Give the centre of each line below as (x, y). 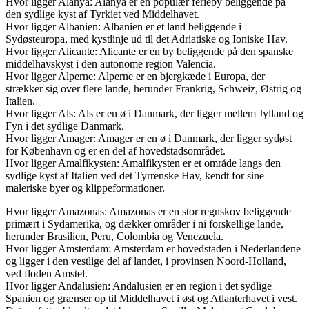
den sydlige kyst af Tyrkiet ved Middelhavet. (102, 14)
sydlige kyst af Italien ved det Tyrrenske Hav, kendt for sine (135, 175)
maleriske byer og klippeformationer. (85, 188)
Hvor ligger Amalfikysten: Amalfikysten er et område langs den (143, 163)
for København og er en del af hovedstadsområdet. (116, 150)
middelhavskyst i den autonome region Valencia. (111, 63)
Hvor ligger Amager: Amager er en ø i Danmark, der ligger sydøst (149, 138)
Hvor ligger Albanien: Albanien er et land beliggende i (123, 26)
